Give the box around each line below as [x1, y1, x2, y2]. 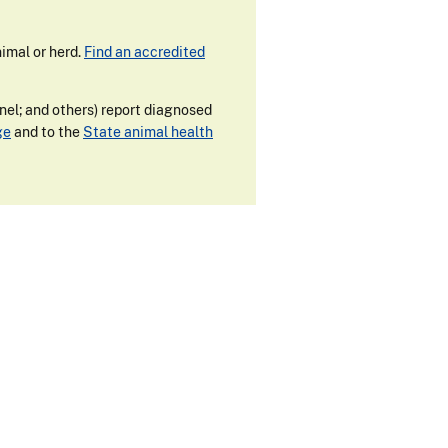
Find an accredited [84, 43, 205, 61]
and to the [11, 123, 83, 141]
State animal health [83, 123, 213, 141]
